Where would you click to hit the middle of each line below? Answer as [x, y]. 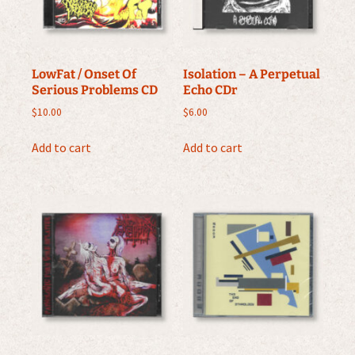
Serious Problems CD [95, 90]
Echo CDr [211, 90]
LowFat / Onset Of [84, 74]
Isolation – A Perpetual [252, 74]
